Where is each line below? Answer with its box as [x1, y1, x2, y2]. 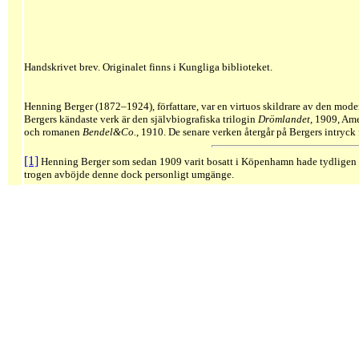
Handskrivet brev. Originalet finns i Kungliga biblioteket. [24, 61, 272, 74]
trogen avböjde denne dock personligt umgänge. [24, 168, 234, 181]
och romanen [24, 126, 83, 139]
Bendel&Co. [83, 126, 136, 139]
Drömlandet [258, 113, 310, 126]
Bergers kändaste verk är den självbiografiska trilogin [24, 113, 258, 126]
